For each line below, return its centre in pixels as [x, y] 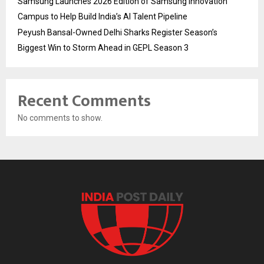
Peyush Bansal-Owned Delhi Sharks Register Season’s [118, 33]
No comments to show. [60, 118]
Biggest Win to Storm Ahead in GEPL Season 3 [103, 48]
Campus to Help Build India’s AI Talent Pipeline [103, 17]
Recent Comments [84, 101]
